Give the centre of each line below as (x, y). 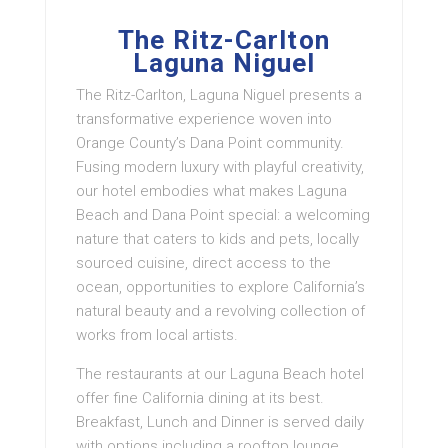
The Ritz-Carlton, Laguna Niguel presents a (219, 94)
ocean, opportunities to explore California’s (220, 286)
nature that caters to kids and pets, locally (217, 238)
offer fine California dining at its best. (200, 397)
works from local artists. (157, 334)
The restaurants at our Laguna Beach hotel (220, 373)
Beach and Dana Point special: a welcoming (223, 214)
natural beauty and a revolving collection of (220, 310)
